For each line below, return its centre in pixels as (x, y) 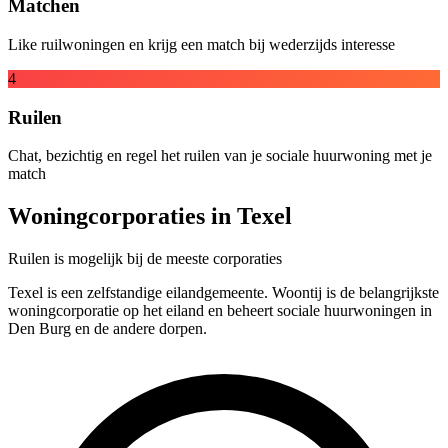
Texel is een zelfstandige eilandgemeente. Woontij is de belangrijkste (223, 293)
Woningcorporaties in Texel (150, 216)
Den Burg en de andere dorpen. (107, 329)
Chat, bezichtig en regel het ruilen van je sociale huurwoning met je (220, 156)
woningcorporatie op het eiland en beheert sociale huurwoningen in (220, 311)
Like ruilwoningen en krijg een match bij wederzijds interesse (201, 44)
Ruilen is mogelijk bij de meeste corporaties (145, 259)
